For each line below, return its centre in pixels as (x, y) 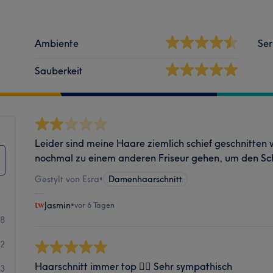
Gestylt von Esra (67, 179)
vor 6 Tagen (95, 205)
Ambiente (57, 43)
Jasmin (58, 205)
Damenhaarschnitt (146, 179)
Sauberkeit (59, 70)
